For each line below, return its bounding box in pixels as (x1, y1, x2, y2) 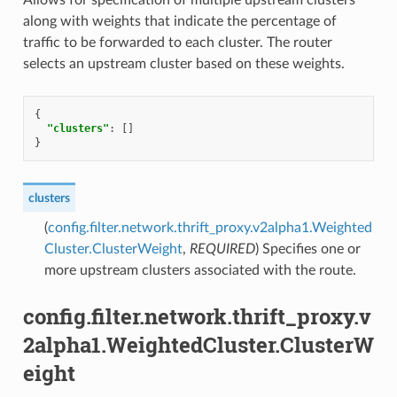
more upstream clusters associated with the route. (43, 262, 356, 277)
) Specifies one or (254, 241, 361, 256)
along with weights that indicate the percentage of (22, 13, 337, 28)
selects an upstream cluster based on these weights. (22, 56, 345, 71)
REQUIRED (189, 241, 255, 256)
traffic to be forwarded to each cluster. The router (22, 35, 332, 50)
